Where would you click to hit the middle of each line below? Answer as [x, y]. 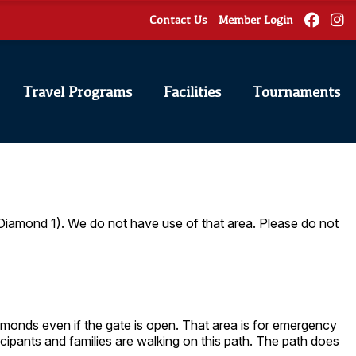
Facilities [192, 91]
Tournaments [296, 91]
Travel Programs [77, 91]
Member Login [256, 19]
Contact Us [178, 19]
